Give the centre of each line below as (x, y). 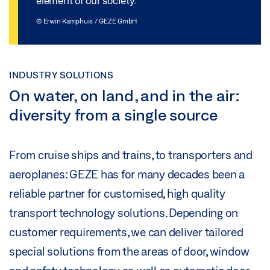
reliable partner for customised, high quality (117, 194)
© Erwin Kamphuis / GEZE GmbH (86, 20)
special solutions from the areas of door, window (129, 252)
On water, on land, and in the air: (124, 96)
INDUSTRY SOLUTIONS (61, 74)
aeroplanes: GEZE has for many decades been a (127, 174)
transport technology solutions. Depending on (124, 213)
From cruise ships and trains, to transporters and (131, 155)
